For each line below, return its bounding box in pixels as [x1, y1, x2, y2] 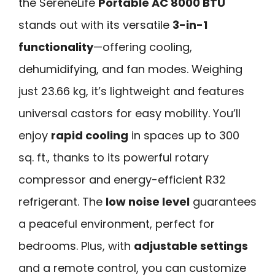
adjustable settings [134, 238, 248, 254]
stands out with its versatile [18, 17, 172, 33]
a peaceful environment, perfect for [18, 216, 215, 232]
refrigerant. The [18, 194, 106, 210]
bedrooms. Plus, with [18, 238, 134, 254]
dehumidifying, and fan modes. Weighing [18, 61, 242, 77]
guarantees [190, 194, 257, 210]
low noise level [106, 194, 190, 210]
